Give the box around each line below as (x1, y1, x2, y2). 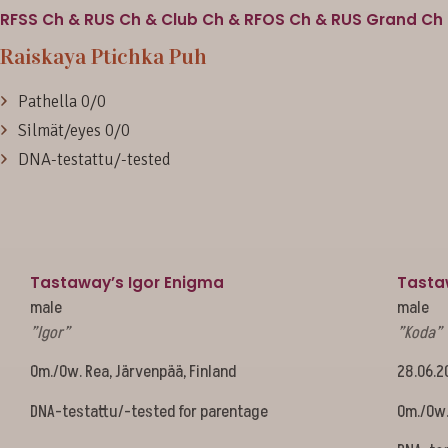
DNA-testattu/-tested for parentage (30, 399, 268, 424)
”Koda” (396, 320, 442, 345)
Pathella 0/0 (18, 91, 106, 113)
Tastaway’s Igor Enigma (30, 271, 224, 293)
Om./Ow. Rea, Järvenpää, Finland (30, 360, 237, 385)
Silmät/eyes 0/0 (18, 120, 130, 142)
